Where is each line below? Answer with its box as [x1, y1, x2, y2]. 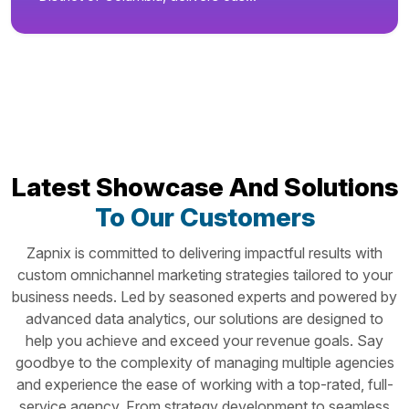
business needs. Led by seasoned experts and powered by [12, 287, 397, 306]
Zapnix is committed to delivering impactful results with [26, 243, 383, 262]
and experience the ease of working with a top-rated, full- [16, 374, 393, 393]
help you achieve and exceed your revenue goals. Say [26, 330, 383, 350]
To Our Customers [94, 201, 315, 233]
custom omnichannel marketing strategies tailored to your [16, 265, 393, 284]
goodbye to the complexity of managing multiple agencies [15, 352, 394, 372]
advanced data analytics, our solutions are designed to [26, 309, 383, 328]
